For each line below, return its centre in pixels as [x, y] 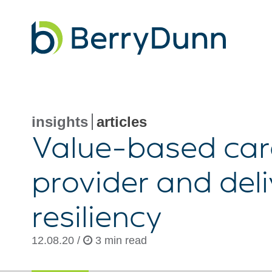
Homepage [55, 84]
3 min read [120, 240]
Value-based [124, 146]
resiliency [97, 216]
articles [122, 122]
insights [60, 122]
